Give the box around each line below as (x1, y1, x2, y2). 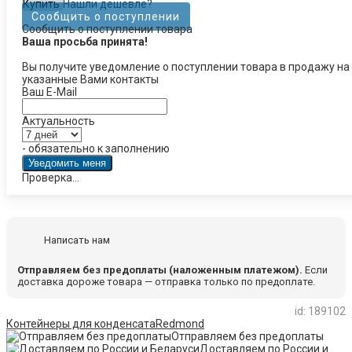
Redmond (156, 317, 204, 331)
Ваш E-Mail (21, 85, 77, 98)
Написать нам (44, 234, 110, 247)
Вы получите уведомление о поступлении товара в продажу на (21, 60, 350, 73)
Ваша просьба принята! (21, 35, 148, 48)
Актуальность (21, 114, 95, 127)
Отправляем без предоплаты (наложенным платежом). (17, 263, 302, 276)
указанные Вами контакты (21, 72, 159, 86)
